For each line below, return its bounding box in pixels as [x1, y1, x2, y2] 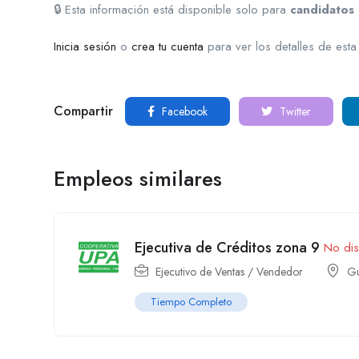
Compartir [54, 102, 113, 120]
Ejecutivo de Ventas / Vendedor [155, 264, 303, 280]
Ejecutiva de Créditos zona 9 [135, 236, 320, 258]
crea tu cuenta [131, 38, 204, 55]
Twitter [276, 103, 311, 119]
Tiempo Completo [151, 294, 232, 309]
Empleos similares [54, 163, 222, 194]
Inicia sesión [54, 38, 116, 55]
